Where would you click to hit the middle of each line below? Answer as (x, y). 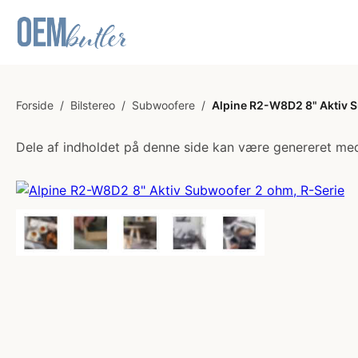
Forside (35, 105)
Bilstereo (93, 105)
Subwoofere (163, 105)
